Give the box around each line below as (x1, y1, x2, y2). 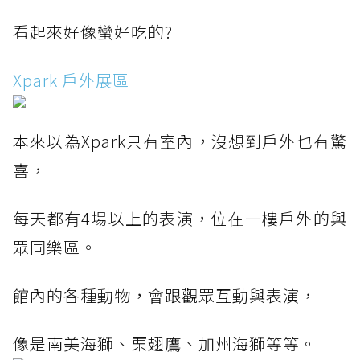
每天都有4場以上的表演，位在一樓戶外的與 (13, 207, 347, 231)
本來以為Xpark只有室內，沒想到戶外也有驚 (13, 129, 347, 153)
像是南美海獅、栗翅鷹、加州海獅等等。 (13, 332, 317, 356)
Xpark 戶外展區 (13, 68, 129, 92)
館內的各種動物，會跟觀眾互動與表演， (13, 284, 317, 308)
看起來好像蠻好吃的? (13, 20, 173, 44)
